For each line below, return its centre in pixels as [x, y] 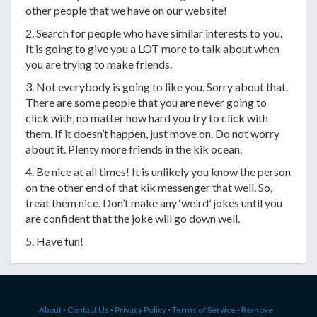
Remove [257, 310]
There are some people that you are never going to [146, 102]
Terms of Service [204, 310]
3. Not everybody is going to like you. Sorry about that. [157, 87]
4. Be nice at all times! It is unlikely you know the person [158, 172]
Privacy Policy [140, 310]
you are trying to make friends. [99, 64]
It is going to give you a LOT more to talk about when [152, 48]
